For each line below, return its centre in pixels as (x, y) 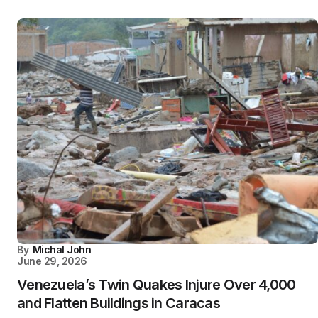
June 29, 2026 (52, 261)
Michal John (62, 250)
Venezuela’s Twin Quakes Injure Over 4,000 (157, 285)
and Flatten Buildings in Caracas (119, 303)
